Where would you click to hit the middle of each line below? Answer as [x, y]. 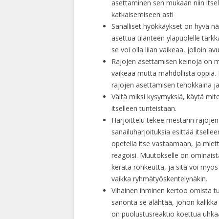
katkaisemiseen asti [142, 15]
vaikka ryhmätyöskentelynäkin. [159, 179]
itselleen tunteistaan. [144, 109]
